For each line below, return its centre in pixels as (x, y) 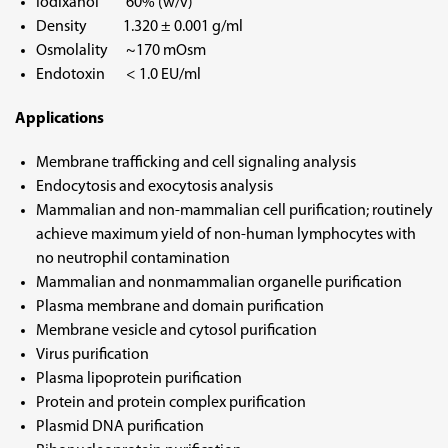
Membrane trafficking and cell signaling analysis (195, 163)
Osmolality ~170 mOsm (120, 51)
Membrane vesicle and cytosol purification (176, 331)
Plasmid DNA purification (119, 427)
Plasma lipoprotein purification (138, 379)
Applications (59, 119)
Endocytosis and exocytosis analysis (154, 187)
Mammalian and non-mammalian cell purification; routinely (234, 211)
